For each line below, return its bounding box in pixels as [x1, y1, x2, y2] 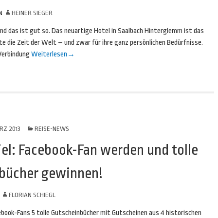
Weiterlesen [30, 50, 67, 58]
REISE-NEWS [35, 125, 69, 132]
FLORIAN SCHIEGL [8, 191, 55, 199]
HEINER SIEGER [11, 9, 53, 17]
